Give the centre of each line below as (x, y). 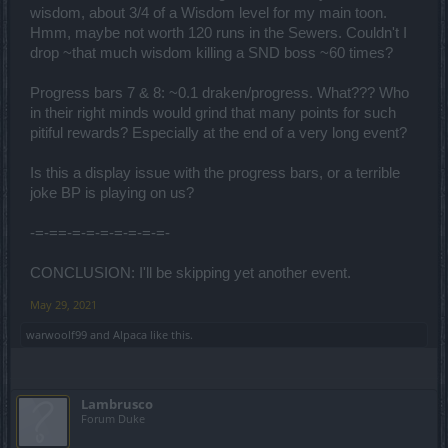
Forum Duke (113, 418)
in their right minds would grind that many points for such (213, 113)
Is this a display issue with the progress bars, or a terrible (215, 173)
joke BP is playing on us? (112, 193)
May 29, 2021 (63, 304)
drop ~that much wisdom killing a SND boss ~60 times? (211, 53)
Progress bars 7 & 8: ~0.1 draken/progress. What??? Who (219, 93)
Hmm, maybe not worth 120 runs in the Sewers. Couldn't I (218, 33)
